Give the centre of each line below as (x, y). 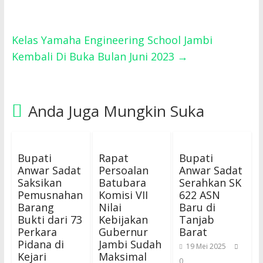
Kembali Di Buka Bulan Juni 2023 (94, 57)
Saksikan (39, 183)
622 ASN (200, 195)
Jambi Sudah (130, 245)
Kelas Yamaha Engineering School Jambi (112, 40)
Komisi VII (123, 195)
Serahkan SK (210, 183)
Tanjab (197, 220)
